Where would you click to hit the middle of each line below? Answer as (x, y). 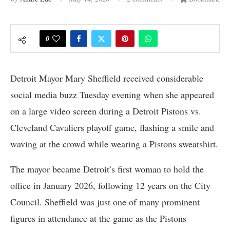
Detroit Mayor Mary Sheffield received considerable (107, 78)
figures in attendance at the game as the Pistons (98, 218)
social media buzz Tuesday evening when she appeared (112, 94)
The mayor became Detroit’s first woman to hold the (107, 169)
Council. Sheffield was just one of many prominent (105, 202)
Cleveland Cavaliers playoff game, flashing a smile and (112, 127)
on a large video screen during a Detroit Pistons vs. (106, 111)
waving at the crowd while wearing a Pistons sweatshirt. (114, 143)
